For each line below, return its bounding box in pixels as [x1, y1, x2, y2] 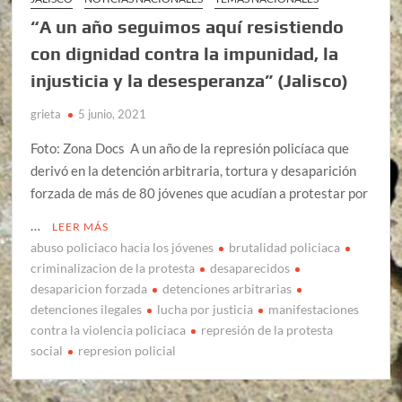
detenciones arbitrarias [162, 281, 293, 297]
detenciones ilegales [31, 301, 143, 318]
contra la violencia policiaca [31, 322, 187, 338]
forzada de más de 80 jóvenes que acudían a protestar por [31, 185, 369, 202]
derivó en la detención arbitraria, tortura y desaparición [31, 162, 357, 179]
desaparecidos [210, 260, 291, 276]
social [31, 343, 64, 359]
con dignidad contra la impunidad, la [31, 43, 339, 65]
